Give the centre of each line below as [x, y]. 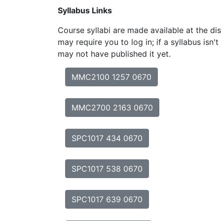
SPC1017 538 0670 [107, 169]
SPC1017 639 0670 [107, 199]
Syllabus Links [85, 10]
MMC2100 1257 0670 [111, 77]
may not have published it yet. [114, 54]
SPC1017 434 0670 [107, 138]
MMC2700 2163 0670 [112, 108]
